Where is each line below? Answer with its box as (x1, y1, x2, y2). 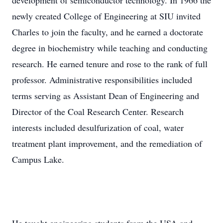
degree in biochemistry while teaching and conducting (12, 42, 208, 54)
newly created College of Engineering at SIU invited (12, 10, 201, 22)
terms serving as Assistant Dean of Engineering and (12, 90, 199, 102)
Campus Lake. (12, 153, 64, 165)
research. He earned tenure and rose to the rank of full (12, 58, 208, 70)
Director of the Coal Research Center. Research (12, 106, 184, 117)
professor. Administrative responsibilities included (12, 74, 192, 86)
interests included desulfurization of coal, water (12, 121, 184, 133)
